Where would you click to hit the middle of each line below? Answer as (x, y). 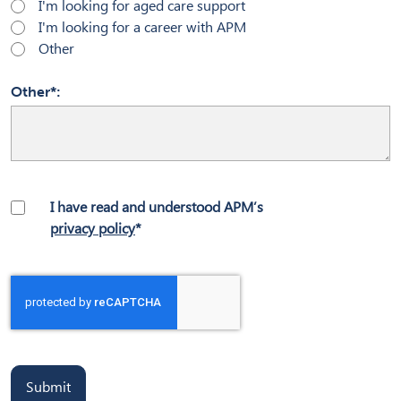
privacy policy (93, 228)
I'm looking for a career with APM (142, 27)
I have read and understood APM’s (157, 207)
